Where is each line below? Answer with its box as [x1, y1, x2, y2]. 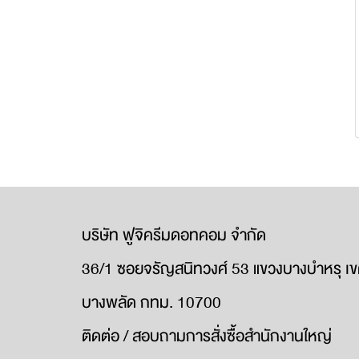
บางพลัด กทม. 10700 [82, 288, 221, 317]
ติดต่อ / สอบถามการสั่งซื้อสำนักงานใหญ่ [82, 322, 332, 350]
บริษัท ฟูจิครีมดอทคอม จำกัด [82, 221, 266, 249]
